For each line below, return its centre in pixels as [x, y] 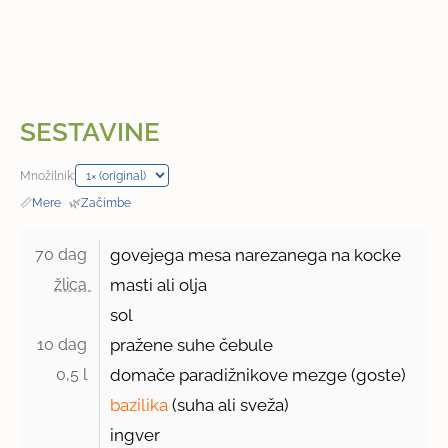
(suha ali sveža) [229, 405]
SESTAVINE [90, 132]
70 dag [63, 255]
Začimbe [106, 203]
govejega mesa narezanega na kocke [256, 255]
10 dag [64, 345]
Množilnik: [48, 176]
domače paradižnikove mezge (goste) [258, 375]
